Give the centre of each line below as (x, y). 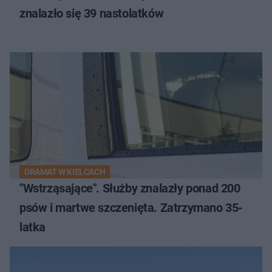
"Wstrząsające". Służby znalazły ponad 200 (130, 188)
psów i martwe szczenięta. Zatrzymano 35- (131, 207)
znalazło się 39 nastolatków (92, 13)
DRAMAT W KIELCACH (65, 172)
